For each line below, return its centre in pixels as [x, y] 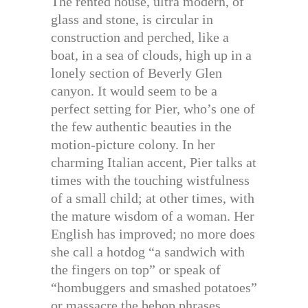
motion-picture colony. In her [133, 145]
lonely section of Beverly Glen [136, 73]
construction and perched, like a [140, 37]
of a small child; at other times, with [153, 198]
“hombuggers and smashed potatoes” [154, 288]
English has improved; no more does [153, 234]
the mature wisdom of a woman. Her [153, 216]
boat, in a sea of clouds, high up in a [151, 55]
